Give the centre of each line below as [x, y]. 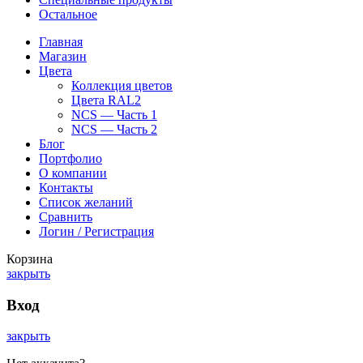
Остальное [68, 14]
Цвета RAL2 [106, 100]
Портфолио [70, 158]
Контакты [66, 187]
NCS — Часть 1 [114, 114]
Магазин [63, 56]
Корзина [30, 258]
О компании [73, 173]
